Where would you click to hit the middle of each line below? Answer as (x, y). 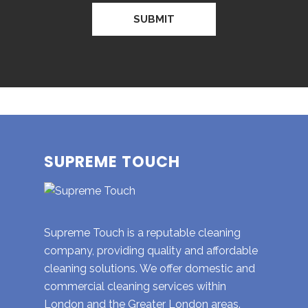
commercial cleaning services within (135, 287)
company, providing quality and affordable (151, 251)
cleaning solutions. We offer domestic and (150, 269)
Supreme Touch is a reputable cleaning (142, 233)
